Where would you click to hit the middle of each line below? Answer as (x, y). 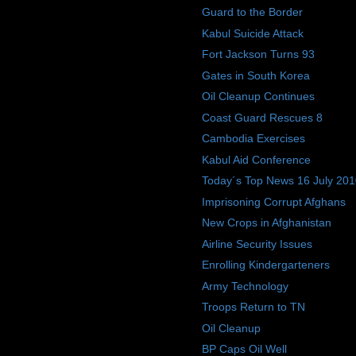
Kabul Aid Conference (256, 159)
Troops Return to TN (253, 307)
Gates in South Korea (255, 75)
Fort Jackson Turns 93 (258, 54)
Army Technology (245, 286)
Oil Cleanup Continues (258, 97)
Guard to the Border (252, 12)
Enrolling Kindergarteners (265, 265)
